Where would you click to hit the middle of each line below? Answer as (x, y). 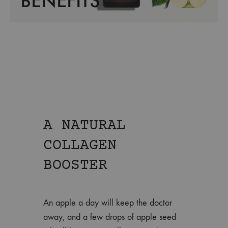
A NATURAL (84, 126)
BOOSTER (75, 165)
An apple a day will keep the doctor (108, 203)
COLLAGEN (80, 146)
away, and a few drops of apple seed (110, 217)
